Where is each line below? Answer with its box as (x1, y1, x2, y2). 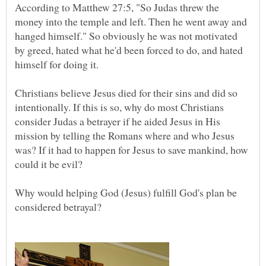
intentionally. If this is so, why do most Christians (15, 100, 224, 115)
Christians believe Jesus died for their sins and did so (15, 85, 237, 100)
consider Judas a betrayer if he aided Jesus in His (15, 114, 220, 129)
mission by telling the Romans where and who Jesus (15, 128, 235, 143)
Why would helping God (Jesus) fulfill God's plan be (15, 185, 237, 200)
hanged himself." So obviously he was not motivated (15, 28, 237, 43)
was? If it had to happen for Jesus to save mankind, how (15, 142, 248, 157)
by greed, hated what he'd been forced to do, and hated (15, 43, 243, 58)
